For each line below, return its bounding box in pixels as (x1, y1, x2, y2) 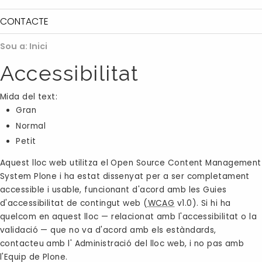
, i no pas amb (185, 238, 244, 250)
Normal (16, 120, 46, 132)
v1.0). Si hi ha (174, 198, 231, 209)
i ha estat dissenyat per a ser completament (57, 171, 250, 182)
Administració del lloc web (74, 238, 185, 250)
